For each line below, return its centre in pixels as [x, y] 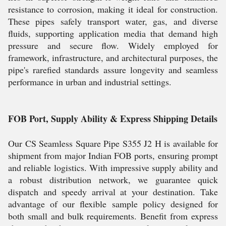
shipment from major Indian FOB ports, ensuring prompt [113, 155]
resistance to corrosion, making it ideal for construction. [113, 9]
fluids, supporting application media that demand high [113, 33]
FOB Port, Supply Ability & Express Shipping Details [113, 119]
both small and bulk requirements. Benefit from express [113, 216]
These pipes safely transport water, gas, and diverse [113, 21]
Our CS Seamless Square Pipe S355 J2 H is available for [113, 143]
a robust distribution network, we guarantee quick [113, 180]
